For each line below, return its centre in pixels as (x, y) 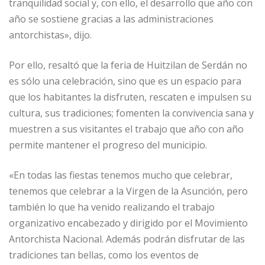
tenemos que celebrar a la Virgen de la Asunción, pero (128, 191)
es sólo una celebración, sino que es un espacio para (125, 81)
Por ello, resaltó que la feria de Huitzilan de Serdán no (128, 65)
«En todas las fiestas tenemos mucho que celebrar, (121, 175)
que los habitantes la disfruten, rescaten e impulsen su (130, 97)
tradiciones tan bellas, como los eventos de (104, 255)
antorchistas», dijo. (50, 35)
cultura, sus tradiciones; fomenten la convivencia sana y (131, 113)
